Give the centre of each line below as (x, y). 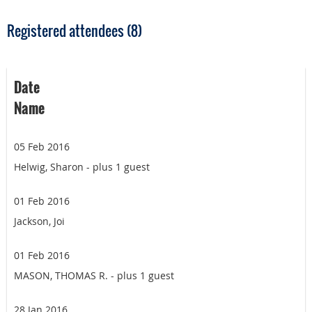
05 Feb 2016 (42, 147)
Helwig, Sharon (49, 167)
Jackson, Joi (39, 221)
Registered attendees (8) (75, 31)
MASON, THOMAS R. (61, 276)
